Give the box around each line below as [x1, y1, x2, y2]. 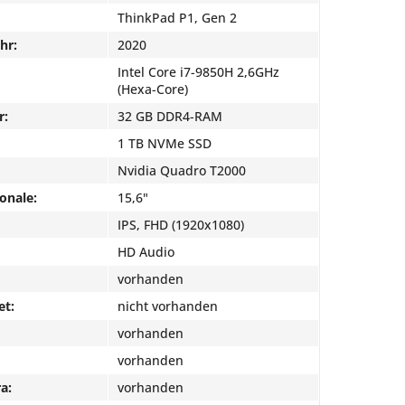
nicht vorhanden [118, 297, 218, 315]
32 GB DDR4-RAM [118, 108, 222, 125]
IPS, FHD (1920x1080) [118, 216, 244, 233]
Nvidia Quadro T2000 [118, 162, 246, 179]
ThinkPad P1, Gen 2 [118, 9, 237, 26]
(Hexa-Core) [118, 80, 188, 98]
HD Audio [118, 243, 174, 260]
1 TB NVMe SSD [118, 135, 212, 152]
